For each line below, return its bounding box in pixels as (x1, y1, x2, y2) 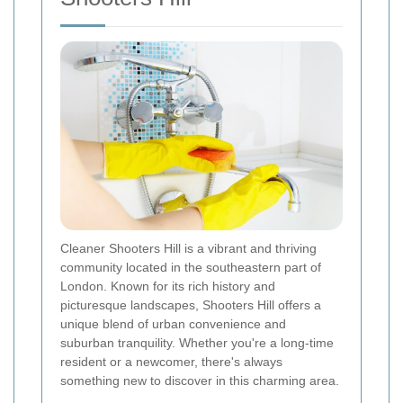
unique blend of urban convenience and (60, 316, 286, 331)
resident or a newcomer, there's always (60, 354, 282, 369)
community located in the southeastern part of (60, 259, 321, 274)
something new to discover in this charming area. (60, 372, 339, 388)
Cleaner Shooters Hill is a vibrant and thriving (60, 240, 317, 255)
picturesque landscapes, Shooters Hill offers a (60, 297, 321, 312)
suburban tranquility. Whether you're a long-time (60, 335, 334, 350)
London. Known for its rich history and (60, 278, 275, 293)
